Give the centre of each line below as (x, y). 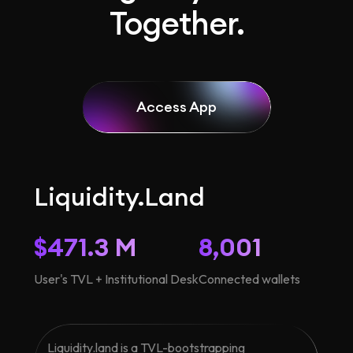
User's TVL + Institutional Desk (116, 279)
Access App (176, 107)
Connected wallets (249, 279)
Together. (176, 23)
